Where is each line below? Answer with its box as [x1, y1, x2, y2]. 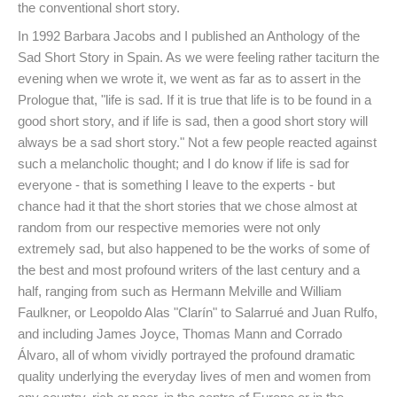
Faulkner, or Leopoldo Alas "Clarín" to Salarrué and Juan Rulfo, [18, 305, 378, 321]
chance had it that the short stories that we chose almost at [18, 198, 357, 214]
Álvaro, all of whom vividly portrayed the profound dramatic [18, 347, 355, 363]
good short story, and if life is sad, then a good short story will [18, 113, 368, 129]
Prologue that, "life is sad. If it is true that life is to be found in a [18, 92, 371, 108]
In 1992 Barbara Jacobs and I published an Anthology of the [18, 28, 360, 44]
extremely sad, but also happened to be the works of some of [18, 241, 370, 257]
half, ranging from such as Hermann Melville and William [18, 284, 342, 300]
